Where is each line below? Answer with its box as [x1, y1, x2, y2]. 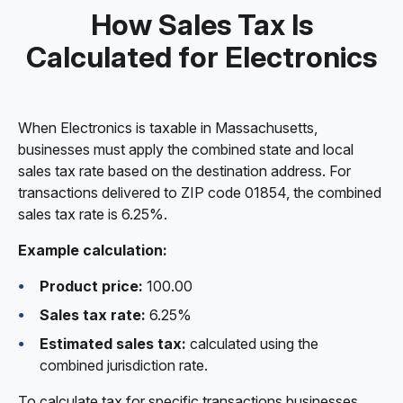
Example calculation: [18, 241, 167, 259]
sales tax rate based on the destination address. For [18, 162, 351, 180]
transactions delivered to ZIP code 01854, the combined [18, 184, 381, 201]
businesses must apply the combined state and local [18, 140, 354, 158]
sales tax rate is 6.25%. [18, 205, 167, 223]
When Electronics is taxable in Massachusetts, [18, 119, 318, 137]
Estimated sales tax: [40, 335, 186, 353]
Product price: [40, 277, 143, 295]
